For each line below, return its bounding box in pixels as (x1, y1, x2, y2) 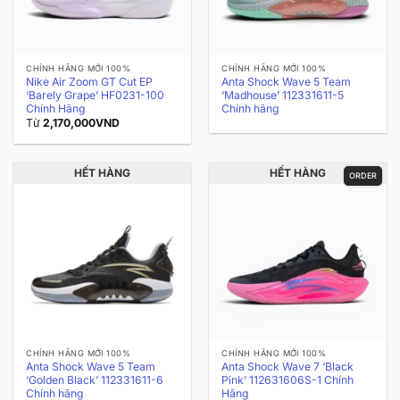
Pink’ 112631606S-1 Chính (221, 373, 354, 387)
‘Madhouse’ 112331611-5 (221, 88, 345, 103)
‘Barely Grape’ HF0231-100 (26, 88, 165, 103)
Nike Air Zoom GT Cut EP (26, 75, 154, 89)
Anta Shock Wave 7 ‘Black (221, 360, 354, 374)
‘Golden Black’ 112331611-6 (26, 373, 164, 387)
